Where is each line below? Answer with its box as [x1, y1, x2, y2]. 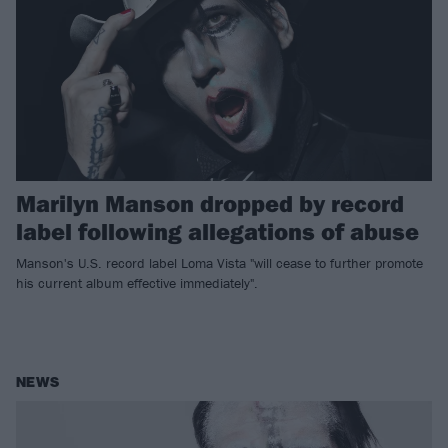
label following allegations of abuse [16, 215, 419, 246]
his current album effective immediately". [16, 273, 258, 292]
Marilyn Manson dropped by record [16, 187, 404, 218]
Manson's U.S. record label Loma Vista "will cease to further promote [16, 253, 423, 272]
